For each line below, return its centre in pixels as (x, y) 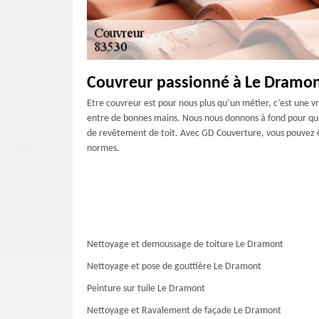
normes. (103, 148)
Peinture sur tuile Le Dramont (146, 289)
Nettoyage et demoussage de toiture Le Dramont (185, 245)
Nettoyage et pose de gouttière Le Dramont (174, 267)
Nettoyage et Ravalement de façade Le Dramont (184, 311)
